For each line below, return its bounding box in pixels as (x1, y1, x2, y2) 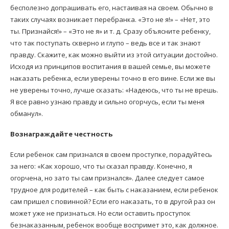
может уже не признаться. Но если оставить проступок (10, 209, 191, 218)
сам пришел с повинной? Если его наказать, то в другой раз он (10, 197, 215, 207)
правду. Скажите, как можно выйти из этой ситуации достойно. (10, 50, 218, 60)
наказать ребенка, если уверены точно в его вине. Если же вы (10, 74, 215, 83)
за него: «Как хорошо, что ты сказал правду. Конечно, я (10, 162, 192, 171)
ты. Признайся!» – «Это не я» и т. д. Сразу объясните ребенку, (10, 27, 211, 36)
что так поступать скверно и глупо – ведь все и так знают (10, 38, 201, 48)
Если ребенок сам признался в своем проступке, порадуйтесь (10, 150, 212, 159)
